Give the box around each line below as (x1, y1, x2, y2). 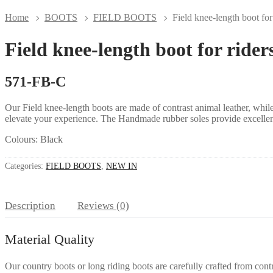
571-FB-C (5, 74, 66, 90)
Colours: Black (5, 134, 63, 145)
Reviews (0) (77, 199, 129, 211)
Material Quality (5, 231, 94, 247)
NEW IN (106, 161, 137, 171)
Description (5, 199, 55, 211)
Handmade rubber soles (118, 113, 209, 124)
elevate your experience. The (5, 113, 118, 124)
